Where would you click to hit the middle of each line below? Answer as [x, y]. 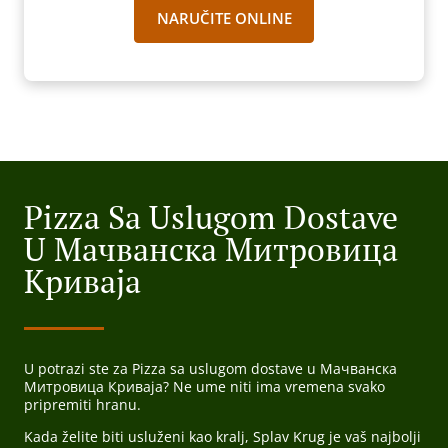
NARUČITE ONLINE [224, 18]
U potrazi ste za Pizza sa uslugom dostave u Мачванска [210, 369]
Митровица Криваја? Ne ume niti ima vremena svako [204, 387]
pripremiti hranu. [82, 405]
